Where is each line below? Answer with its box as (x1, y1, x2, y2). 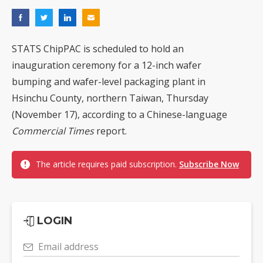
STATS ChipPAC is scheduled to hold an (12, 42, 184, 56)
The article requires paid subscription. (36, 159, 179, 170)
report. (94, 124, 127, 138)
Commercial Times (12, 124, 94, 138)
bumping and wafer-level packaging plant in (12, 75, 205, 89)
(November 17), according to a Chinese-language (12, 108, 227, 122)
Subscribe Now (179, 159, 239, 170)
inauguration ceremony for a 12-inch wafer (12, 59, 201, 72)
